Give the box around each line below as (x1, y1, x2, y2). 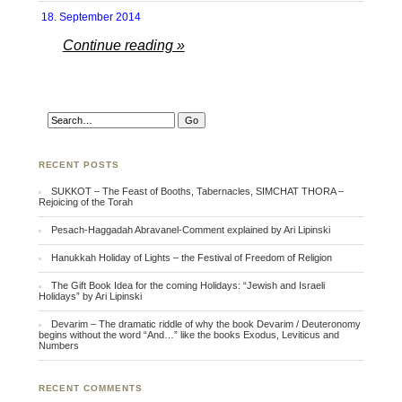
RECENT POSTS (38, 160, 120, 170)
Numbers (38, 340, 79, 352)
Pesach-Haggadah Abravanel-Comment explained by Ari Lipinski (51, 224, 331, 236)
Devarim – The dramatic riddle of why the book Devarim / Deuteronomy (51, 319, 362, 330)
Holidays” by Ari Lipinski (38, 291, 142, 302)
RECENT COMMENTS (38, 383, 144, 394)
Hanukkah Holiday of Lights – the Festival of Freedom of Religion (51, 252, 333, 264)
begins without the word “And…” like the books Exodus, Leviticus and (38, 329, 339, 341)
